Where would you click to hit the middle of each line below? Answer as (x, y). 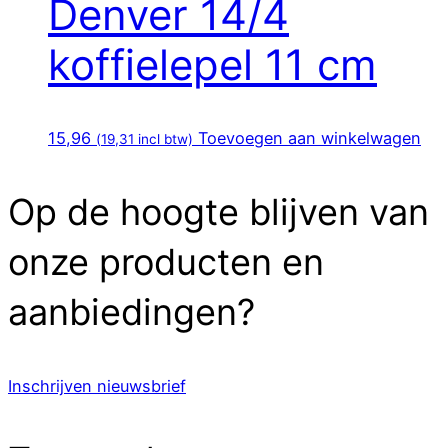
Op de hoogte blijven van (218, 211)
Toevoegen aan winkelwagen (309, 137)
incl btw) (163, 138)
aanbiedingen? (131, 311)
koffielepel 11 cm (212, 65)
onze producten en (166, 261)
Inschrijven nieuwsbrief (97, 385)
